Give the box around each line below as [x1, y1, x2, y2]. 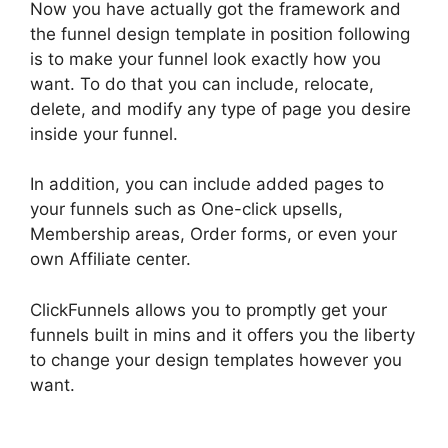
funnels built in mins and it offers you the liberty [30, 324, 415, 345]
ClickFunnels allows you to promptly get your [30, 299, 387, 320]
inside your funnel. [30, 123, 178, 144]
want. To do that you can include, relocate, [30, 73, 374, 94]
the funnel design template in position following [30, 23, 410, 44]
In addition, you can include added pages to [30, 174, 384, 195]
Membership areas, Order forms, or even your [30, 224, 397, 245]
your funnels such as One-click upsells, [30, 199, 343, 220]
